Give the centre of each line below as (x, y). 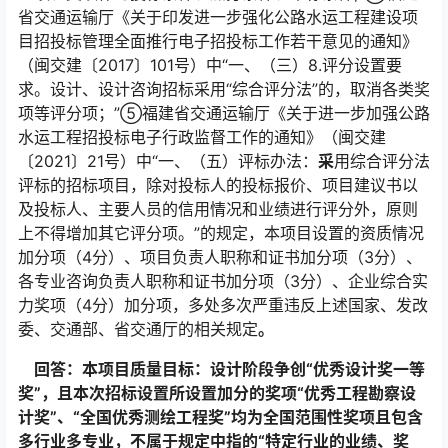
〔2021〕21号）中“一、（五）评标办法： (168, 160)
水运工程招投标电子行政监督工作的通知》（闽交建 (202, 136)
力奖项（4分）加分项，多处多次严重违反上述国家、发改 (223, 304)
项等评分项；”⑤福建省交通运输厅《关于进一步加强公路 (224, 112)
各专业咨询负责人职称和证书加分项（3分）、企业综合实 (223, 280)
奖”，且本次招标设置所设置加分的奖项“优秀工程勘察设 (217, 392)
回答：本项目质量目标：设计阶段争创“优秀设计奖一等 (221, 368)
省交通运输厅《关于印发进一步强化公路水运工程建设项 (218, 16)
